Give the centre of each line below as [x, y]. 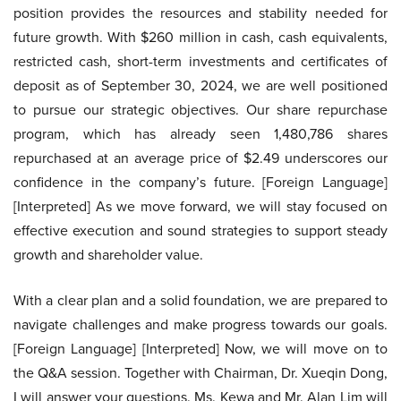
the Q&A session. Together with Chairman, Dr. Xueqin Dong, [200, 373]
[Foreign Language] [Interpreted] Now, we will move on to [200, 349]
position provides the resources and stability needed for [200, 13]
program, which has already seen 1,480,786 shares [200, 134]
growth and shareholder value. [108, 255]
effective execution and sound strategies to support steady [200, 230]
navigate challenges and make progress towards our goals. [200, 324]
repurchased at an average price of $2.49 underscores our [200, 158]
